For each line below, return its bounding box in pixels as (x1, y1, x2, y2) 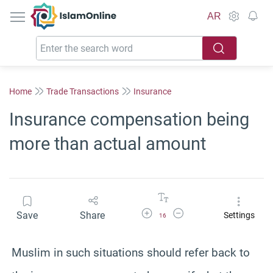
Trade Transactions (46, 86, 119, 96)
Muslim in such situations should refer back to (12, 245, 250, 260)
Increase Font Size (140, 207, 199, 216)
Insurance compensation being (9, 109, 249, 130)
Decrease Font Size (171, 207, 232, 216)
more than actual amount (9, 133, 206, 154)
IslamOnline (73, 3, 125, 15)
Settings (223, 210, 255, 221)
